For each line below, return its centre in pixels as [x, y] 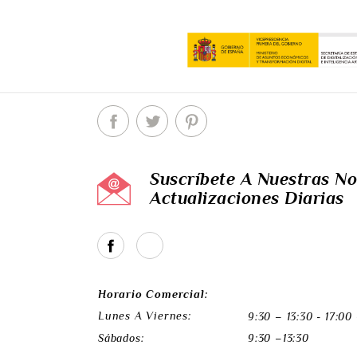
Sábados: [121, 338]
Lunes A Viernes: [147, 316]
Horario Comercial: [153, 294]
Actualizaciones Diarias [247, 198]
